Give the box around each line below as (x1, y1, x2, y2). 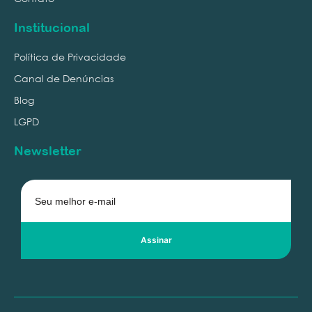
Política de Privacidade (14, 49, 126, 63)
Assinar (140, 234, 172, 245)
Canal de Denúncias (14, 71, 114, 85)
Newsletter (14, 143, 81, 158)
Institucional (14, 19, 90, 35)
